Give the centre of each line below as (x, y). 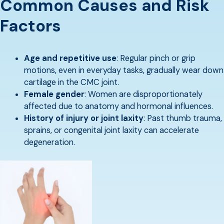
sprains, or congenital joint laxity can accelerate (111, 130)
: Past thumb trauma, (183, 118)
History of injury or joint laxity (84, 118)
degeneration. (49, 142)
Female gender (54, 94)
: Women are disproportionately (143, 94)
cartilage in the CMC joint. (71, 82)
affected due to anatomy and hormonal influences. (118, 106)
